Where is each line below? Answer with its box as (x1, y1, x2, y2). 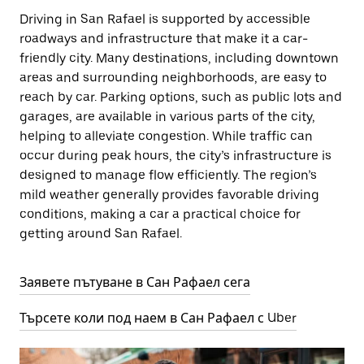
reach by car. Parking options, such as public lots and (19, 89, 342, 105)
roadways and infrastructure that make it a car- (19, 31, 308, 46)
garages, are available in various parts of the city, (19, 109, 315, 124)
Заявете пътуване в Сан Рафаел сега (19, 275, 250, 290)
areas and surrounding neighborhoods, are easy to (19, 70, 327, 85)
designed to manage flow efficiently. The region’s (19, 167, 317, 183)
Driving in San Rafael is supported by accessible (19, 11, 310, 27)
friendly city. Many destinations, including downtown (19, 50, 339, 66)
